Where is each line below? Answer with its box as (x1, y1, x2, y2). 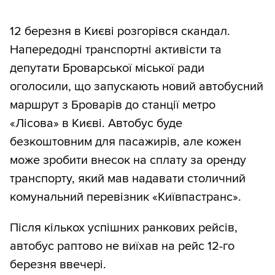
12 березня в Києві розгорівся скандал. (10, 24, 230, 39)
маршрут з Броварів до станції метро (10, 98, 215, 113)
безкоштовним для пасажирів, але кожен (10, 134, 241, 150)
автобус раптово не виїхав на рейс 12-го (10, 239, 234, 254)
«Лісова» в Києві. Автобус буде (10, 116, 182, 131)
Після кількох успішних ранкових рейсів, (10, 220, 238, 236)
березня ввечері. (10, 257, 106, 273)
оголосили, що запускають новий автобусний (10, 79, 263, 95)
